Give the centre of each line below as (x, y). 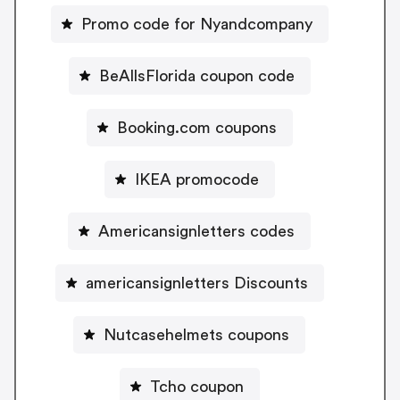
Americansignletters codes (196, 232)
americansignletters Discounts (196, 283)
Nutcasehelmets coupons (196, 335)
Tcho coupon (196, 387)
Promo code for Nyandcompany (196, 25)
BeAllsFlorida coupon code (196, 76)
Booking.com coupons (196, 128)
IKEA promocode (196, 180)
